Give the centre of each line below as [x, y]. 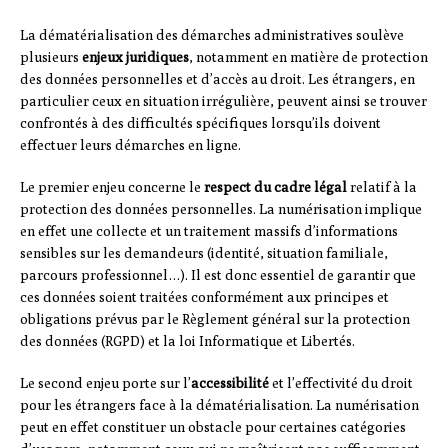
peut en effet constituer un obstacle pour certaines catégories [213, 427]
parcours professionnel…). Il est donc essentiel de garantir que [218, 275]
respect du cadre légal [275, 187]
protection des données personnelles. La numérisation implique [221, 209]
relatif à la [382, 187]
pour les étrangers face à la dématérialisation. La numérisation [219, 405]
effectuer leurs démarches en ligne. [130, 145]
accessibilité [230, 383]
